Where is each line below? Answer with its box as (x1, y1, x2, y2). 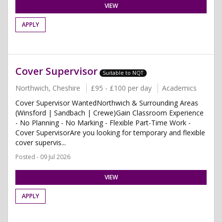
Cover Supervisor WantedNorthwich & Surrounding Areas (15, 98, 198, 108)
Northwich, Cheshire (15, 83, 80, 93)
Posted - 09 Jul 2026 (15, 153, 70, 161)
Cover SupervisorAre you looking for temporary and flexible (15, 128, 205, 137)
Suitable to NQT (103, 69, 144, 76)
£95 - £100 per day (91, 83, 152, 93)
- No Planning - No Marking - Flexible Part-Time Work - (15, 118, 191, 127)
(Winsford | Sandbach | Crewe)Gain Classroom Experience (15, 108, 204, 117)
